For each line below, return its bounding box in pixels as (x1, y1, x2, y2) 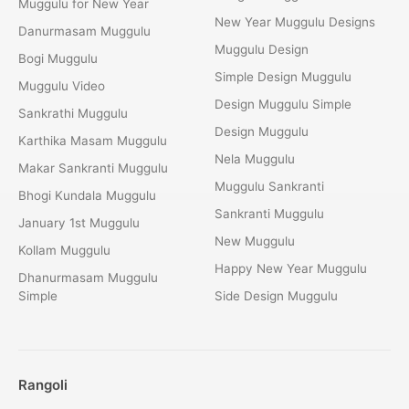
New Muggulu (215, 233, 295, 248)
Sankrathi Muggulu (18, 105, 128, 121)
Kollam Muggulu (18, 242, 110, 257)
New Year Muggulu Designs (215, 14, 375, 29)
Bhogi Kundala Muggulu (18, 187, 156, 203)
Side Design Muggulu (215, 288, 338, 303)
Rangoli (18, 375, 68, 393)
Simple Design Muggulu (215, 68, 351, 84)
